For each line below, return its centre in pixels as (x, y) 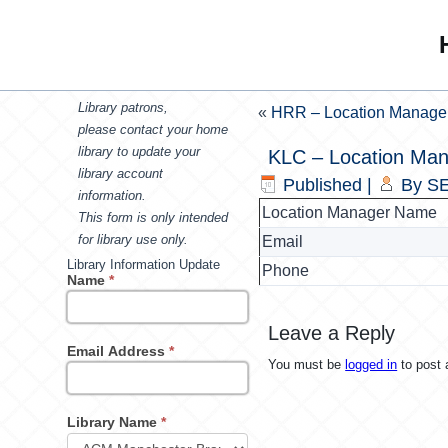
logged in (371, 364)
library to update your (139, 151)
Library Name (114, 422)
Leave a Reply (332, 333)
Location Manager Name (350, 212)
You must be (307, 364)
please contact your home (153, 129)
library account (121, 173)
